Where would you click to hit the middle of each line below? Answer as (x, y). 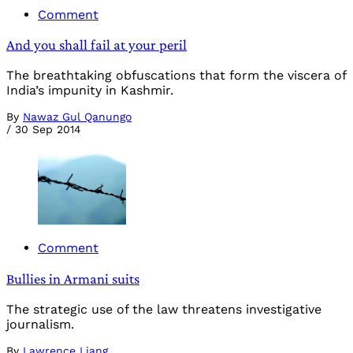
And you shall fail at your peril (97, 45)
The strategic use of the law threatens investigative (164, 309)
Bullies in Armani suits (73, 279)
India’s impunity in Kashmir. (90, 90)
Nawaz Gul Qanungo (77, 117)
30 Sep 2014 (48, 129)
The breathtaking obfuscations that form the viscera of (176, 75)
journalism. (40, 324)
